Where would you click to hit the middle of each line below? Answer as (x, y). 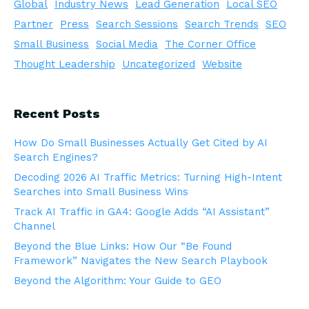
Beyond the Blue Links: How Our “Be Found (123, 246)
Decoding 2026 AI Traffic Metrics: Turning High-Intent (148, 177)
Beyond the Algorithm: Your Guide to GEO (118, 281)
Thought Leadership (64, 64)
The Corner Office (210, 44)
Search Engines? (56, 157)
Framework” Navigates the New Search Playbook (141, 261)
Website (222, 64)
